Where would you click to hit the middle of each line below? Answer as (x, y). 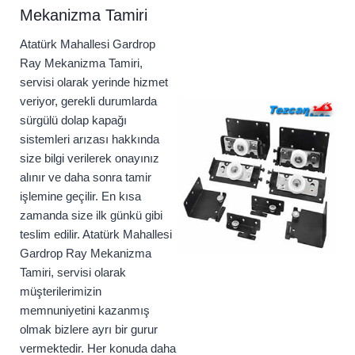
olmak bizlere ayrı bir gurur (89, 330)
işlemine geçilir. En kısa (80, 197)
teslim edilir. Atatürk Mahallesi (96, 235)
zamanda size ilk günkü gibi (91, 216)
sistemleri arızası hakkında (90, 139)
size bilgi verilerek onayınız (90, 158)
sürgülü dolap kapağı (73, 120)
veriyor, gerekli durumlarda (88, 101)
